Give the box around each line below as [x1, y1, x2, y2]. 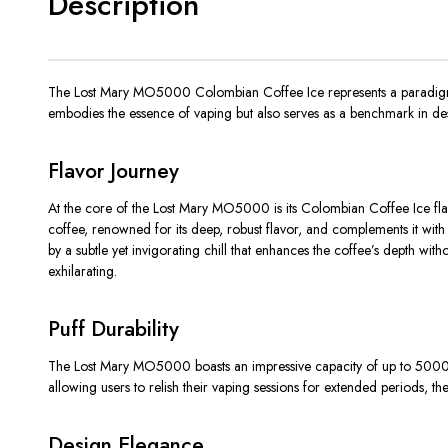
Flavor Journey [48, 155, 179, 186]
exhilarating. [48, 260, 117, 281]
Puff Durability [48, 313, 179, 344]
